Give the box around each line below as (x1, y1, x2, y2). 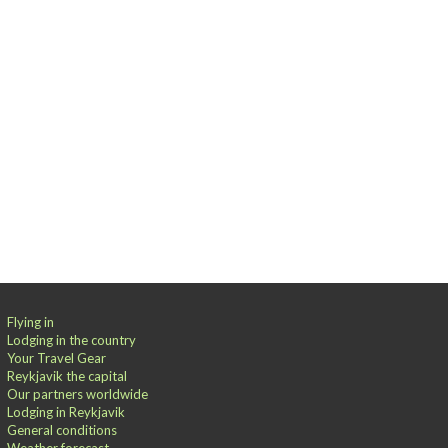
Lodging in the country (7, 332, 136, 348)
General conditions (7, 422, 117, 438)
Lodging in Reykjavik (7, 404, 125, 420)
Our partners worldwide (7, 386, 148, 402)
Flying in (7, 314, 54, 330)
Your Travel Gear (7, 350, 106, 366)
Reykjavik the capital (7, 368, 127, 384)
